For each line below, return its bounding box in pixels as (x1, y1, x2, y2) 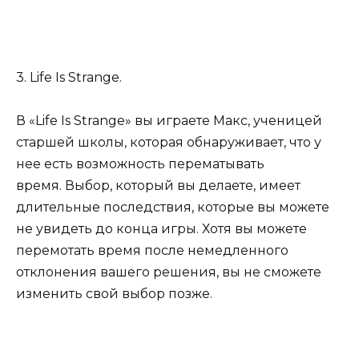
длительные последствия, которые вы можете (16, 199, 329, 215)
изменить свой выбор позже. (16, 285, 212, 301)
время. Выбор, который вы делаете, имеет (16, 177, 301, 193)
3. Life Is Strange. (16, 69, 122, 85)
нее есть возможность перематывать (16, 155, 264, 171)
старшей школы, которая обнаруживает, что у (16, 134, 321, 150)
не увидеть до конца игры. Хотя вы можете (16, 220, 307, 236)
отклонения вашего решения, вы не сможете (16, 264, 321, 280)
